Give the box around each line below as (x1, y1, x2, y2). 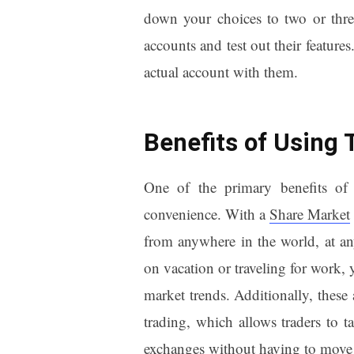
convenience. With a (143, 203, 269, 224)
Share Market (269, 203, 351, 224)
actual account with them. (143, 61, 298, 81)
